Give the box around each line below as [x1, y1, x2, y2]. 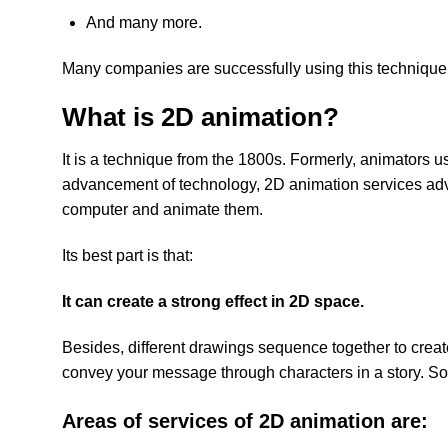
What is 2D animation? [62, 103, 339, 132]
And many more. [86, 13, 202, 31]
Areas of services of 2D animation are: [62, 410, 428, 433]
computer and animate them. [62, 201, 263, 219]
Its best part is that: [62, 247, 193, 265]
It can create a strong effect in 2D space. [62, 292, 364, 310]
